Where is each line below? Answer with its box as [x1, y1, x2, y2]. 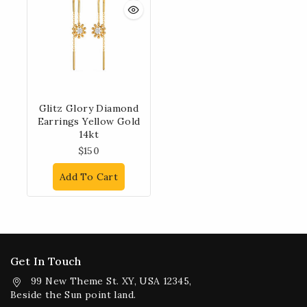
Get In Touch [10, 254, 82, 268]
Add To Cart [59, 170, 119, 183]
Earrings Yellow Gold [37, 115, 140, 127]
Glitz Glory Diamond [38, 102, 139, 114]
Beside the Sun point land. [10, 288, 136, 302]
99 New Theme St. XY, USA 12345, [31, 275, 192, 287]
